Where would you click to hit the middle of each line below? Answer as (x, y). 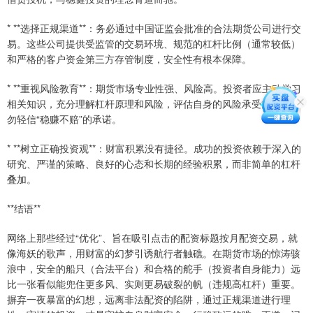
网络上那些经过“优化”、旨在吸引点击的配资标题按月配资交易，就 (152, 238)
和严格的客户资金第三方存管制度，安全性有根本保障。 (129, 59)
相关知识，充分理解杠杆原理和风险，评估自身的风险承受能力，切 (154, 104)
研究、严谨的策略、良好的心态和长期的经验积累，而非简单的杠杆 (154, 164)
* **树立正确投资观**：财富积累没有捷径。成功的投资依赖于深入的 (154, 148)
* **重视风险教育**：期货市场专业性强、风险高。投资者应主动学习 (154, 88)
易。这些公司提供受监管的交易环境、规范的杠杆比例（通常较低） (154, 44)
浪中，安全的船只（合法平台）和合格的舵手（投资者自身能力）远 (154, 269)
